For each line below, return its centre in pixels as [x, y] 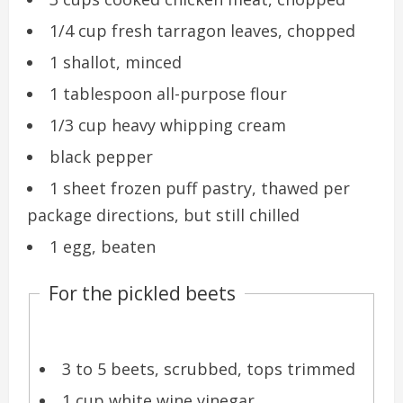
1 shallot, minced [116, 63]
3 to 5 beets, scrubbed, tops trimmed [209, 369]
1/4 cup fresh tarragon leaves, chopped [202, 31]
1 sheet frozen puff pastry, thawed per [200, 188]
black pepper [101, 157]
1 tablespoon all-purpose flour [168, 94]
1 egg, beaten [103, 247]
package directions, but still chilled [163, 215]
